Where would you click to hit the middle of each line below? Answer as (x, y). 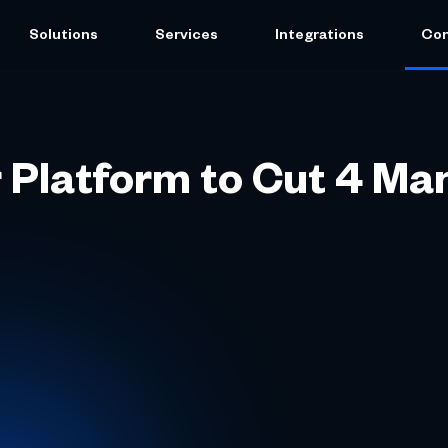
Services (186, 37)
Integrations (319, 37)
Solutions (63, 37)
